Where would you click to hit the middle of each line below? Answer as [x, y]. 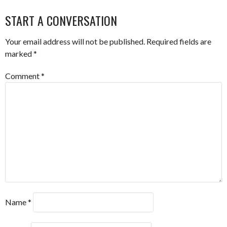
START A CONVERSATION [61, 21]
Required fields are [179, 42]
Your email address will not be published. [75, 42]
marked [19, 54]
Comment [23, 76]
